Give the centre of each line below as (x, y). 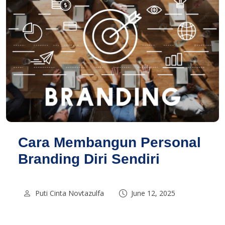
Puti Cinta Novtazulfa (70, 193)
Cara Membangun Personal (109, 142)
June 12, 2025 (153, 193)
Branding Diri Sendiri (89, 159)
